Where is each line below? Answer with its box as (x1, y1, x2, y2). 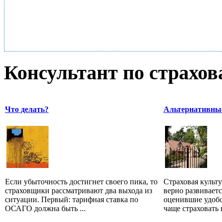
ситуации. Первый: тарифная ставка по (5, 195, 138, 204)
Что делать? (5, 105, 49, 113)
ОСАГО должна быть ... (5, 204, 86, 213)
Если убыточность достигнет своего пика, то (5, 177, 158, 186)
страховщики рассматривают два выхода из (5, 186, 152, 195)
